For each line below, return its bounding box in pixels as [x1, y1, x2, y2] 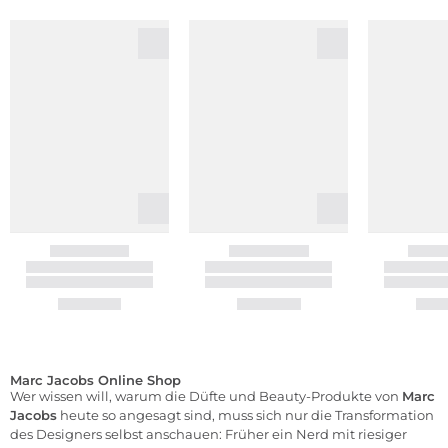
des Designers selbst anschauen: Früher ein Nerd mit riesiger [10, 425, 407, 442]
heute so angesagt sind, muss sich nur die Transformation [57, 406, 434, 423]
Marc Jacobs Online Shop [10, 371, 181, 388]
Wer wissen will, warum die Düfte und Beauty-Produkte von [10, 387, 402, 404]
